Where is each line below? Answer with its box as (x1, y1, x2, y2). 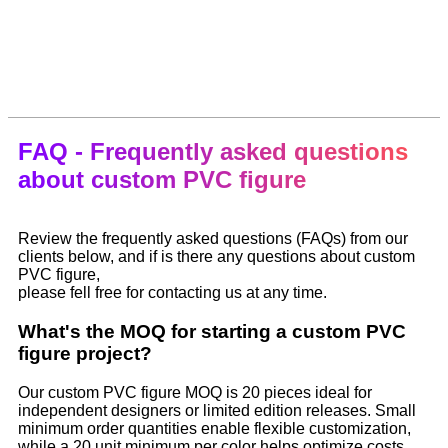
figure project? (18, 342, 152, 364)
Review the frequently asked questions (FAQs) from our (18, 230, 408, 248)
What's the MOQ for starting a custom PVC (18, 320, 406, 342)
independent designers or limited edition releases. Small (18, 401, 416, 419)
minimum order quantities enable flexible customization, (18, 419, 411, 437)
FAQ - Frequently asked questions (18, 138, 408, 166)
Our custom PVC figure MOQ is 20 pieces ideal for (18, 383, 372, 401)
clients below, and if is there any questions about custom (18, 248, 415, 266)
